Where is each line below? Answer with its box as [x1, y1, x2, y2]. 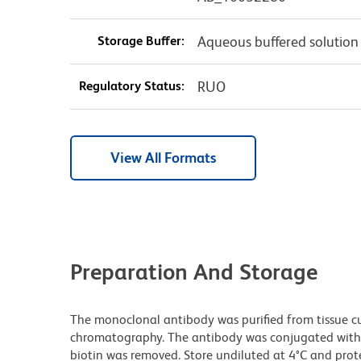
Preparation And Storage [70, 259, 317, 285]
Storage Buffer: [97, 33, 185, 49]
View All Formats [110, 149, 216, 167]
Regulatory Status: [78, 78, 185, 94]
